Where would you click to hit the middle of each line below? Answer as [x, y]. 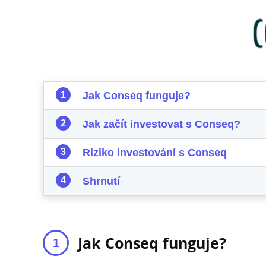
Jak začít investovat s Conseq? [161, 124]
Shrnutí [101, 181]
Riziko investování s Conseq [155, 152]
